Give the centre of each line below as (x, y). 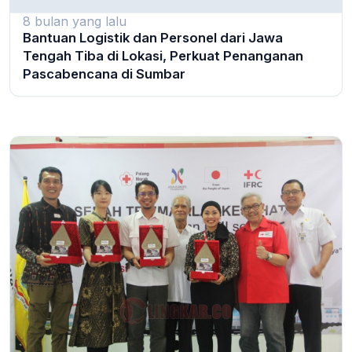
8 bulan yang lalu (75, 21)
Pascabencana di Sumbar (104, 73)
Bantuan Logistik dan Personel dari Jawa (153, 37)
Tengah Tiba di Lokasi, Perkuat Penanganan (163, 55)
